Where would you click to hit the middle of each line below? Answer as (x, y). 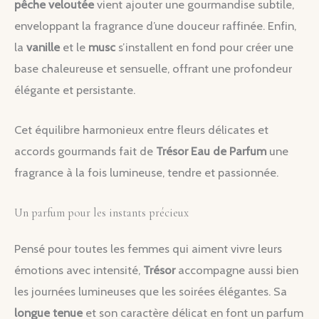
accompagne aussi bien (237, 270)
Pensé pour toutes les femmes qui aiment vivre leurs (148, 248)
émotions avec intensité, (79, 270)
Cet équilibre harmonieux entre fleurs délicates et (141, 130)
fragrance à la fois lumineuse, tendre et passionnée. (146, 173)
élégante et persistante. (75, 90)
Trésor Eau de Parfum (211, 151)
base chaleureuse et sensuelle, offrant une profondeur (153, 69)
